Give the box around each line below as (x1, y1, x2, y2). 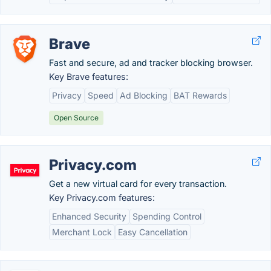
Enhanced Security (52, 211, 126, 221)
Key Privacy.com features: (49, 192, 155, 203)
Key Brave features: (49, 71, 128, 82)
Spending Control (132, 211, 201, 221)
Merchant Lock (52, 227, 112, 237)
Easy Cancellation (118, 227, 188, 237)
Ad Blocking (120, 90, 168, 100)
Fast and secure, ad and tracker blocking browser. (49, 57, 253, 68)
